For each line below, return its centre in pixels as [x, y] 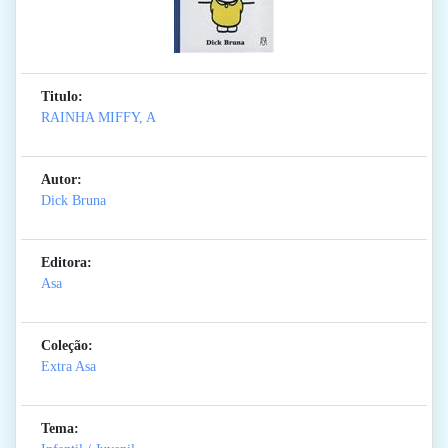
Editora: [66, 263]
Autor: [61, 180]
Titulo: [62, 97]
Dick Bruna [73, 201]
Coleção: [67, 346]
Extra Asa [68, 367]
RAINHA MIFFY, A [98, 118]
